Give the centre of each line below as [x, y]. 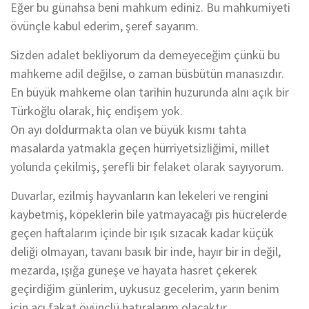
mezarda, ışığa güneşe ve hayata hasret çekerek [134, 270]
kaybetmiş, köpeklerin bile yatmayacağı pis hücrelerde [149, 214]
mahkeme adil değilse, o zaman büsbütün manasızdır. [147, 73]
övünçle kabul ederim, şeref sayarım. [104, 26]
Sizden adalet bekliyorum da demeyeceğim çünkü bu [145, 55]
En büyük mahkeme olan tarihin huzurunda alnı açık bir [150, 92]
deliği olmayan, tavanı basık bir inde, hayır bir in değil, [146, 251]
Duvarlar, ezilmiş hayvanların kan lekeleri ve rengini [139, 196]
